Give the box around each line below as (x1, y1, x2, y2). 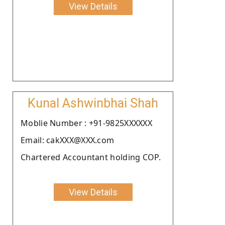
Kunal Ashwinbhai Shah (28, 95, 158, 110)
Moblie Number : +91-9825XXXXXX (21, 117, 152, 129)
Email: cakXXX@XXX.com (21, 134, 115, 146)
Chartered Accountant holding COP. (21, 151, 161, 163)
